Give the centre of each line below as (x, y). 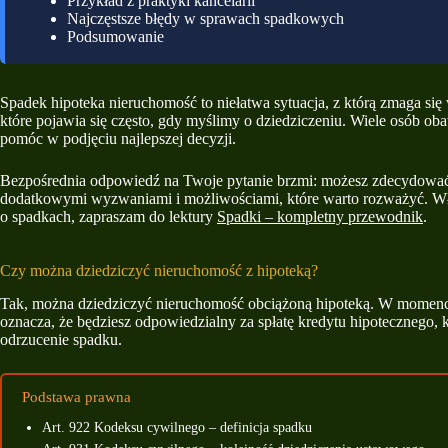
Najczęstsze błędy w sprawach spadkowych (205, 18)
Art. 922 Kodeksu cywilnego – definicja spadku (177, 428)
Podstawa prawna (76, 396)
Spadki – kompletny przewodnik (320, 216)
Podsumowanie (115, 36)
